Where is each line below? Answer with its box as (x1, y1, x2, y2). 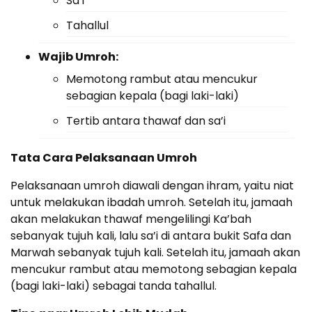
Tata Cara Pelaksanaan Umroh (10, 149, 197, 166)
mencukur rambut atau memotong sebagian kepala (10, 260, 297, 277)
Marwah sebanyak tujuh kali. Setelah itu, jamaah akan (10, 244, 300, 260)
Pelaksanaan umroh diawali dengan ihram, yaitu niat (10, 177, 294, 194)
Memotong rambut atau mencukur (66, 70, 258, 87)
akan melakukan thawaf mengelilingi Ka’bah (10, 210, 251, 227)
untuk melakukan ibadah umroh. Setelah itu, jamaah (10, 194, 292, 210)
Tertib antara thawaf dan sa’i (66, 112, 226, 129)
